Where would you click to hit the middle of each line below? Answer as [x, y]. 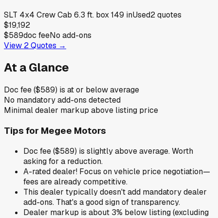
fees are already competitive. [75, 182]
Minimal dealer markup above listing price [81, 110]
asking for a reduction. [63, 161]
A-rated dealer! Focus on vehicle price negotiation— [117, 171]
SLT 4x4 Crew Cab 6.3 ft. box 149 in [68, 15]
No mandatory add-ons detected [62, 100]
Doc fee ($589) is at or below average [72, 90]
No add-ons [71, 35]
